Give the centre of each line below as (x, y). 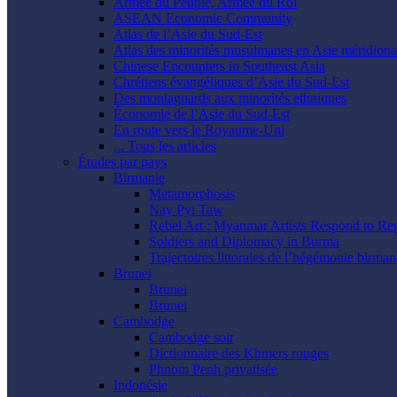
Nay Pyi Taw (186, 210)
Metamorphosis (192, 194)
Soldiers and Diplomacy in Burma (244, 242)
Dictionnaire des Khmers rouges (239, 354)
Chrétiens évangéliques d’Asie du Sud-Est (231, 82)
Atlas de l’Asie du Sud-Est (188, 35)
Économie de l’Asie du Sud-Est (202, 114)
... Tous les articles (165, 146)
